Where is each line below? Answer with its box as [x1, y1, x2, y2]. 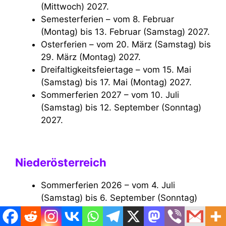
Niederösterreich [15, 156, 106, 169]
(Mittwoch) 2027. [41, 1, 109, 12]
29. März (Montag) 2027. [41, 51, 141, 62]
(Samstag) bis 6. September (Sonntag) [41, 193, 197, 203]
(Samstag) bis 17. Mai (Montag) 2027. [41, 77, 192, 87]
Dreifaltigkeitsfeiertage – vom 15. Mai [41, 64, 47, 75]
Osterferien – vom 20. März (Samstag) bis [41, 39, 47, 49]
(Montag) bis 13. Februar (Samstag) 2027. [41, 26, 210, 37]
